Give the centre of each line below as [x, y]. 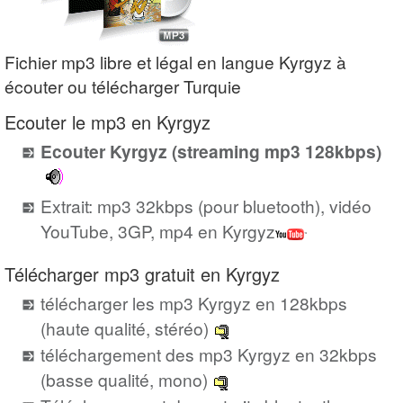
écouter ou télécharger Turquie [123, 85]
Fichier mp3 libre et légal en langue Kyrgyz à [175, 61]
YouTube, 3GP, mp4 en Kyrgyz [158, 231]
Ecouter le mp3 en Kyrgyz [107, 121]
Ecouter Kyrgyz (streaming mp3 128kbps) [211, 151]
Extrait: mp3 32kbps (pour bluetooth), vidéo [206, 205]
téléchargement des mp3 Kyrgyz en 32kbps [209, 354]
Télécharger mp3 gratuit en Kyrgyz [142, 273]
